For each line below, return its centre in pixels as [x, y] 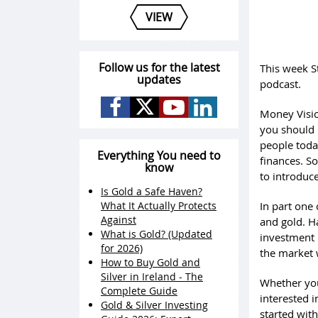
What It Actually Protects [159, 205]
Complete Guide [139, 291]
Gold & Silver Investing [154, 305]
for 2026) [122, 248]
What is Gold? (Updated [157, 234]
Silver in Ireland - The [152, 276]
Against [119, 220]
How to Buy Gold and [150, 262]
